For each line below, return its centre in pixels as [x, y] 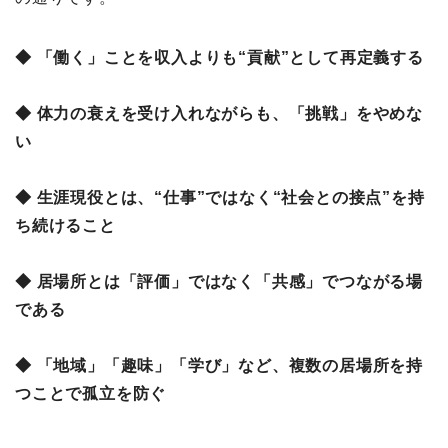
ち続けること [65, 225]
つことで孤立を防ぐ [91, 393]
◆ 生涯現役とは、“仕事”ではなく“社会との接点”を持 [220, 197]
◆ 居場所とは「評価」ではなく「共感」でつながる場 [219, 281]
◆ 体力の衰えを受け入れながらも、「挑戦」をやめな [219, 113]
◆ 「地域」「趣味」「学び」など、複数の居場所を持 [219, 365]
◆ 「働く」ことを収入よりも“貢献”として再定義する [219, 57]
